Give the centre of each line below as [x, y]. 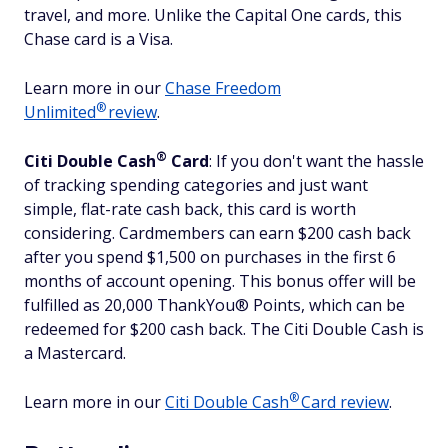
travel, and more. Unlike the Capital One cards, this [213, 15]
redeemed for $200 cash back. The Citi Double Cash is [224, 329]
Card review [343, 402]
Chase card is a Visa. [98, 39]
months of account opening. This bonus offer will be [220, 281]
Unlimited [60, 112]
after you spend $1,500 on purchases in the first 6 [210, 257]
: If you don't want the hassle [316, 161]
